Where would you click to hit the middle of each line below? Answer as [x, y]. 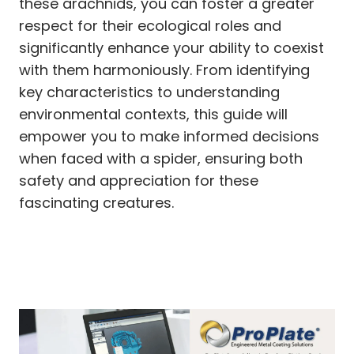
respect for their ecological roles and [150, 25]
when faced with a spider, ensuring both [161, 158]
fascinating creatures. [96, 202]
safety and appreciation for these [139, 180]
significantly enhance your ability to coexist [171, 47]
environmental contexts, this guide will [153, 114]
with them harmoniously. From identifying [164, 70]
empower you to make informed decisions [169, 136]
